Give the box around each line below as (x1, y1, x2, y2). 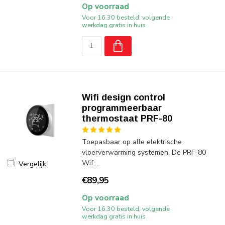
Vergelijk (19, 159, 46, 169)
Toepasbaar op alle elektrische (81, 137, 182, 147)
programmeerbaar (81, 103, 162, 113)
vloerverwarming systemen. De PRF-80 (81, 148, 206, 157)
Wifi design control (81, 92, 165, 102)
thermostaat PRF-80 (81, 114, 172, 124)
